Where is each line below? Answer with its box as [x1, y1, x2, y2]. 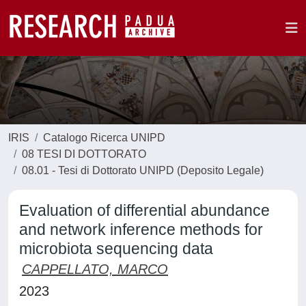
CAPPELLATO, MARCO [22, 262, 168, 277]
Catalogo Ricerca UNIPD [43, 132, 165, 143]
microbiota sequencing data [19, 240, 213, 258]
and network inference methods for [19, 221, 263, 238]
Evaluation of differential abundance [19, 201, 270, 219]
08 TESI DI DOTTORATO [22, 148, 146, 160]
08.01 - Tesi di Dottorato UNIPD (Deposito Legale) [22, 165, 264, 176]
